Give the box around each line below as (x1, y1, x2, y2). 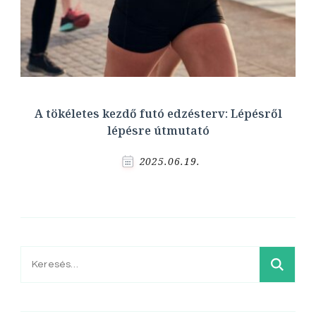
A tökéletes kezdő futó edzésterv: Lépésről (34, 106, 282, 122)
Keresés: (20, 251, 71, 265)
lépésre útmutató (107, 123, 209, 139)
